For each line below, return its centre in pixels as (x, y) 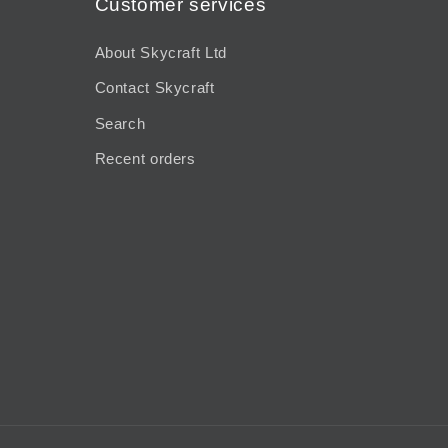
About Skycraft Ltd (160, 52)
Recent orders (145, 159)
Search (120, 123)
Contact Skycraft (154, 88)
